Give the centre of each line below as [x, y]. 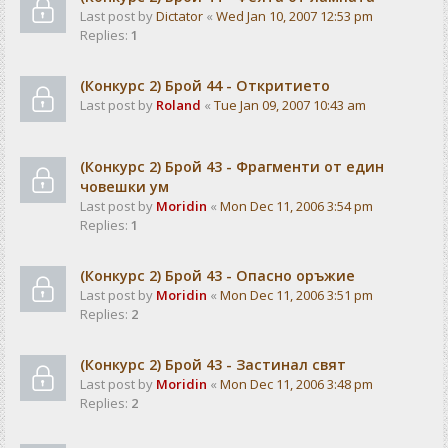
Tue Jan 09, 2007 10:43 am [290, 105]
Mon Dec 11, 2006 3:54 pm [296, 206]
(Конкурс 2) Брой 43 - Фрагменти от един [232, 166]
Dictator [179, 16]
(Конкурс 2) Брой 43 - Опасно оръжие [217, 275]
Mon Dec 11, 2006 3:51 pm [296, 295]
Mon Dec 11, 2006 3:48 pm [296, 384]
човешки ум [124, 186]
